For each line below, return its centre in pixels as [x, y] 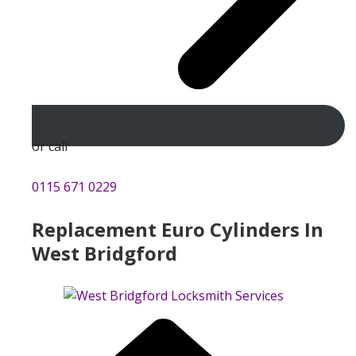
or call [50, 146]
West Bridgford [104, 253]
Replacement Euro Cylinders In [178, 229]
